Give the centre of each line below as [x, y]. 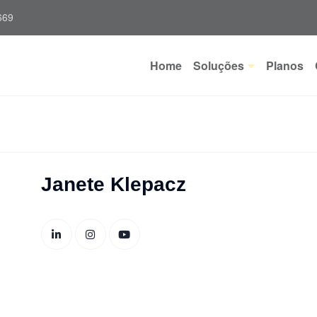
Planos [285, 65]
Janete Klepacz [113, 184]
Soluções [219, 65]
